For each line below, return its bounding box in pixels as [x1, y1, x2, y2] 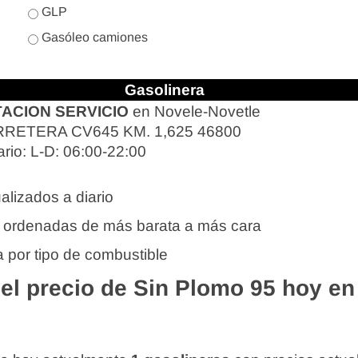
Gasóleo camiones [38, 30, 148, 44]
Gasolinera [125, 82, 205, 98]
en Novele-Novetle [129, 103, 261, 120]
